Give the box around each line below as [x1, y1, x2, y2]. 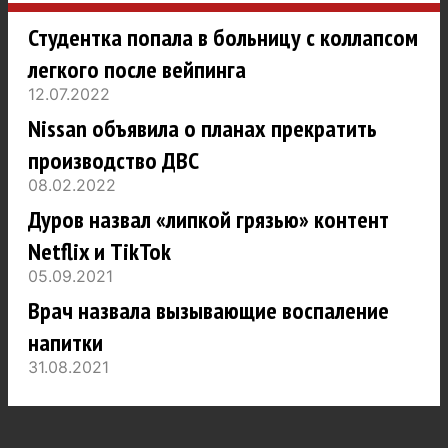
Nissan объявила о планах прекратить [28, 113, 377, 145]
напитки [28, 327, 103, 359]
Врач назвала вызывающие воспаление [28, 295, 389, 327]
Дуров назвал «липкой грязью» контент [28, 204, 389, 236]
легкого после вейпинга [28, 54, 246, 86]
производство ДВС [28, 145, 199, 177]
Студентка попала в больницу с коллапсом [28, 22, 418, 54]
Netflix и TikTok [28, 236, 171, 268]
